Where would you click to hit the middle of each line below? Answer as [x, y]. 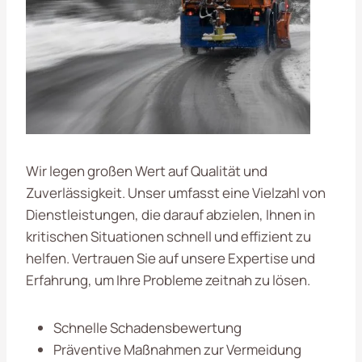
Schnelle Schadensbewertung [147, 327]
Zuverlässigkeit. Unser [97, 192]
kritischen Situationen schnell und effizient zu [168, 236]
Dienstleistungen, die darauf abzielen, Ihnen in [170, 214]
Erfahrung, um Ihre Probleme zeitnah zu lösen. [168, 280]
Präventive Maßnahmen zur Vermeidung [177, 349]
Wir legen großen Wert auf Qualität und [147, 170]
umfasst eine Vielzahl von [247, 192]
